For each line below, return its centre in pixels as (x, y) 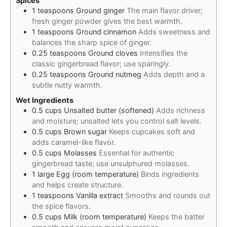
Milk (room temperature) (105, 217)
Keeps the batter (177, 217)
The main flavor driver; (165, 10)
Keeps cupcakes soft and (152, 132)
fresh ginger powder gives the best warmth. (107, 21)
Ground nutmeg (115, 74)
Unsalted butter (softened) (109, 110)
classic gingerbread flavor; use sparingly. (101, 63)
